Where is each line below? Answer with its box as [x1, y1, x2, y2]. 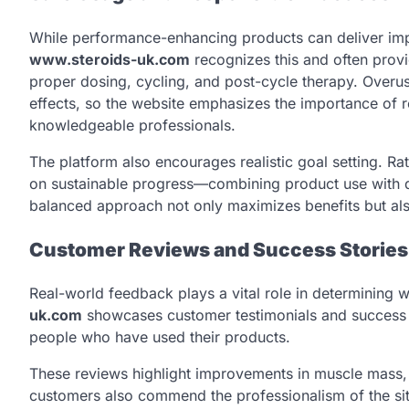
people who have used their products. [29, 328, 290, 347]
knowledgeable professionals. [29, 115, 236, 134]
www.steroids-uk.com [29, 49, 190, 68]
